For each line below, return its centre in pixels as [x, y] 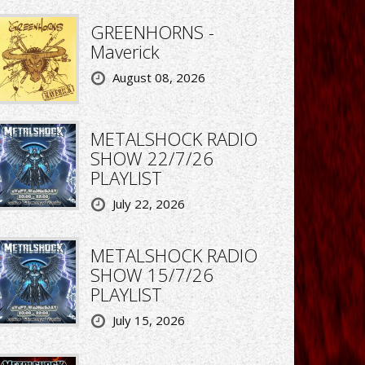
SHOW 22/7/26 [152, 158]
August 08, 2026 [158, 78]
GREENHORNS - [152, 32]
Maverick [125, 52]
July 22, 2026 [148, 203]
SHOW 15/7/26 [152, 274]
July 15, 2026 [148, 320]
